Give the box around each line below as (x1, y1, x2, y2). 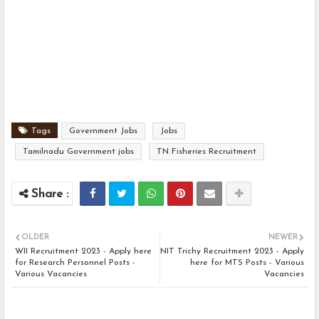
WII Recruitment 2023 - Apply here (15, 247, 152, 256)
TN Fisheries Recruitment (157, 147, 256, 157)
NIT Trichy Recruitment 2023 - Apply (160, 247, 304, 256)
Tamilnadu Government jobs (23, 147, 134, 157)
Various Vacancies (15, 270, 87, 279)
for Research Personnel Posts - (15, 258, 135, 268)
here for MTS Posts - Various (190, 258, 304, 268)
